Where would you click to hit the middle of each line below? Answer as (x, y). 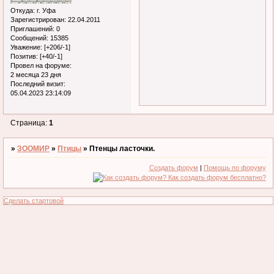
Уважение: (26, 47)
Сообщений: (29, 38)
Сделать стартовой (34, 200)
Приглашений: (32, 29)
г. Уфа (45, 11)
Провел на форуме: (41, 66)
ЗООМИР (34, 148)
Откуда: (23, 11)
